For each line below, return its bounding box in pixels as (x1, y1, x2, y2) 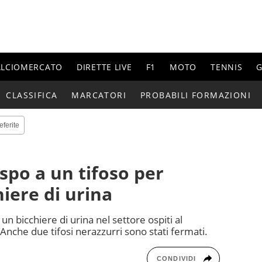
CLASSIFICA (6, 89, 58, 101)
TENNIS (211, 61, 243, 73)
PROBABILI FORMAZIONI (140, 89, 251, 101)
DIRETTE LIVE (77, 61, 132, 73)
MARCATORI (71, 89, 126, 101)
